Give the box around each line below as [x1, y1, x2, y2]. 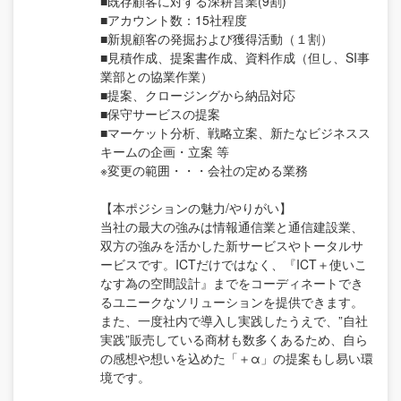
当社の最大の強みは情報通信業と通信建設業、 [100, 217, 363, 235]
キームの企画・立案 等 [100, 141, 229, 160]
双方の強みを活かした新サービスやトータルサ [100, 235, 363, 254]
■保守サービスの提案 [100, 104, 220, 123]
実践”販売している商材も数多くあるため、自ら [100, 329, 368, 348]
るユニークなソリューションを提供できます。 [100, 292, 363, 311]
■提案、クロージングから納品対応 [100, 85, 311, 104]
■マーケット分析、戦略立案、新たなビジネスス [100, 123, 371, 141]
